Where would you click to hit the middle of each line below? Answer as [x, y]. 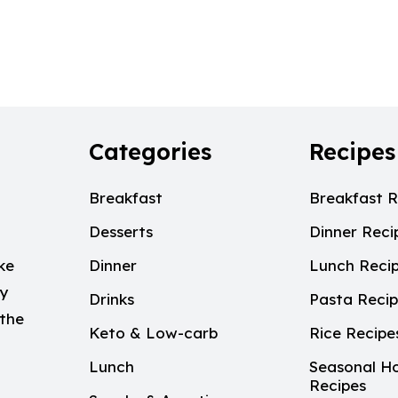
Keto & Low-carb [153, 333]
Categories [150, 151]
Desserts [120, 231]
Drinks [111, 299]
